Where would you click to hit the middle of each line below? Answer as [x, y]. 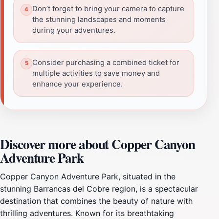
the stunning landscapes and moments [99, 19]
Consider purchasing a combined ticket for [106, 62]
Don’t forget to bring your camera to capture [108, 9]
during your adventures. [74, 30]
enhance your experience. [77, 84]
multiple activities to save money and [96, 73]
